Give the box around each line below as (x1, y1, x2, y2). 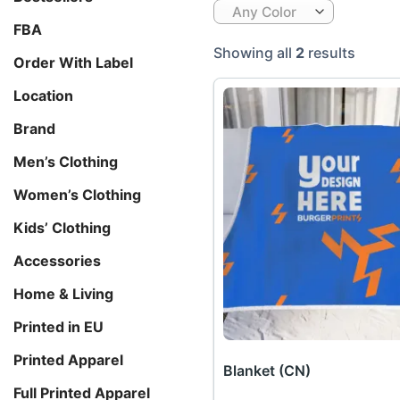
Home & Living (13, 284, 113, 303)
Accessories (13, 251, 101, 270)
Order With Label (13, 53, 133, 71)
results (304, 43, 355, 62)
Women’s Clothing (13, 185, 141, 204)
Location (13, 86, 73, 104)
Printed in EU (13, 317, 104, 336)
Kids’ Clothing (13, 218, 111, 237)
